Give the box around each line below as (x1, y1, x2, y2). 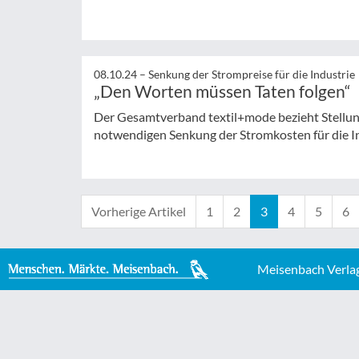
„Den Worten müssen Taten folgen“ (94, 80, 351, 101)
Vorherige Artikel (91, 204, 186, 220)
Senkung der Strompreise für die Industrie (148, 67, 355, 81)
